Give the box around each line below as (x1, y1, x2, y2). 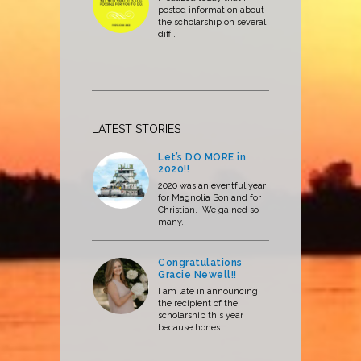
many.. (158, 217, 186, 228)
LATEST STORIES (92, 122, 180, 136)
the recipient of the (158, 298, 238, 309)
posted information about (158, 5, 264, 16)
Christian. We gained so (158, 205, 259, 216)
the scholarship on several (158, 17, 266, 28)
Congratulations (158, 257, 243, 269)
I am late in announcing (158, 286, 258, 297)
